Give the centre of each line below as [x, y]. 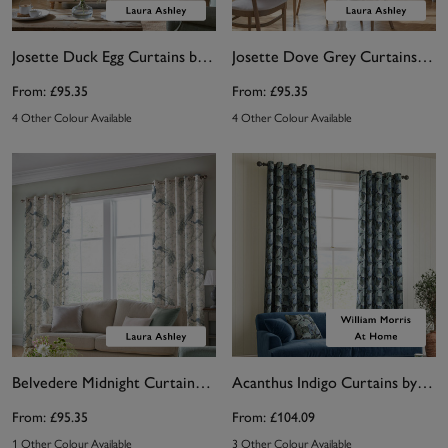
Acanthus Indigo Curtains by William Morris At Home [425, 382]
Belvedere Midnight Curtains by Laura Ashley [203, 382]
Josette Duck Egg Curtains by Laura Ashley [205, 56]
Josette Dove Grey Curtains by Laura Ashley [425, 56]
